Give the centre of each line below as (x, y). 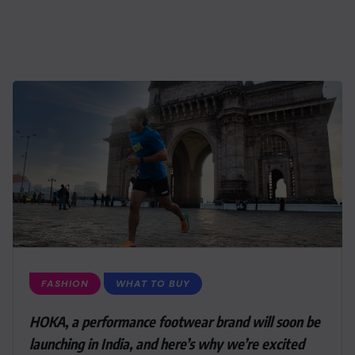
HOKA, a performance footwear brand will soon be (175, 321)
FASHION (65, 284)
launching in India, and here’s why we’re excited (167, 344)
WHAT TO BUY (153, 284)
